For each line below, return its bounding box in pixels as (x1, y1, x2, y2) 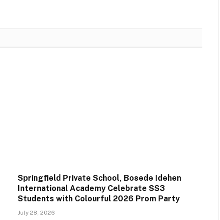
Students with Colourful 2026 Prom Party (18, 194, 180, 204)
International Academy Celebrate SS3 (18, 184, 165, 193)
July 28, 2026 (18, 209, 55, 217)
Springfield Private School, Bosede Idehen (18, 173, 181, 183)
